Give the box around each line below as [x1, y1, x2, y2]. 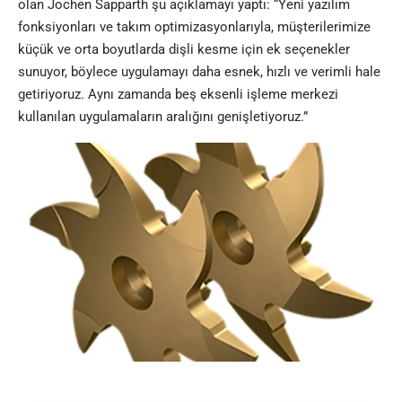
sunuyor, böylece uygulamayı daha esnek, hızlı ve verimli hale [18, 63, 380, 80]
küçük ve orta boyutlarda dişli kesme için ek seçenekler [18, 40, 350, 57]
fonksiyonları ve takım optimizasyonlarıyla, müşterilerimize [18, 18, 371, 35]
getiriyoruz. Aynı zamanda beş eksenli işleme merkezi [18, 85, 338, 102]
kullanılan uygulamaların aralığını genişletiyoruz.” [18, 108, 308, 125]
